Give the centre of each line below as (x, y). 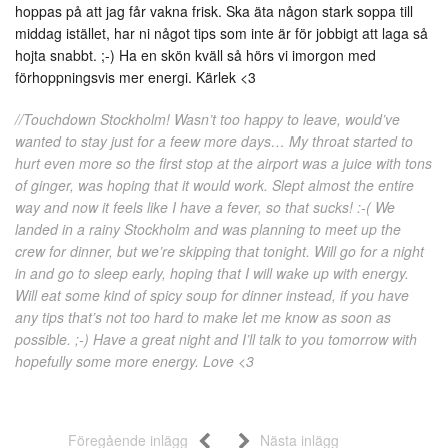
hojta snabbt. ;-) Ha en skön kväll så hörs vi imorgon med (195, 54)
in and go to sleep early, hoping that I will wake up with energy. (212, 272)
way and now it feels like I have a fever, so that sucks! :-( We (205, 206)
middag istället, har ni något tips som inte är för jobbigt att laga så (221, 32)
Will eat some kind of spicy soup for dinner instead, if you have (212, 294)
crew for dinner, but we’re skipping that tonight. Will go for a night (219, 250)
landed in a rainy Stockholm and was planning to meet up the (208, 228)
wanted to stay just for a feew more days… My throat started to (214, 140)
